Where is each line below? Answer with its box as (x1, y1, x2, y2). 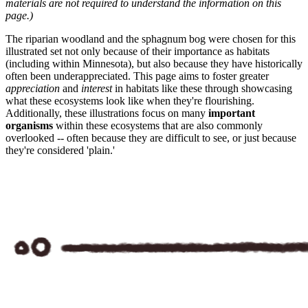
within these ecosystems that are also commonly (53, 119, 263, 131)
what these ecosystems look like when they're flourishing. (5, 94, 254, 107)
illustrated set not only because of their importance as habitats (5, 45, 269, 57)
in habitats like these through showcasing (115, 82, 292, 94)
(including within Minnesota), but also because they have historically (5, 57, 302, 69)
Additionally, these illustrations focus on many (5, 107, 208, 119)
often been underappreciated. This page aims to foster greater (5, 69, 269, 82)
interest (81, 82, 115, 94)
